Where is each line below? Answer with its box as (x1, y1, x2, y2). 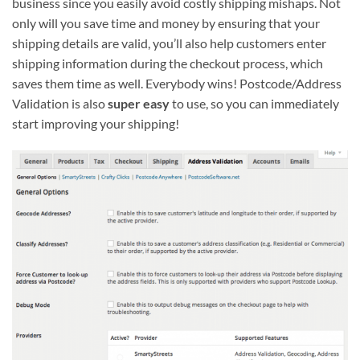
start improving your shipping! (12, 116, 179, 132)
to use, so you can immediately (170, 96, 339, 112)
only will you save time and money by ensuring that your (12, 15, 320, 31)
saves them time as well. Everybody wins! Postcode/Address (12, 76, 342, 92)
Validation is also (12, 96, 108, 112)
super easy (108, 96, 170, 112)
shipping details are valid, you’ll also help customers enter (12, 35, 326, 51)
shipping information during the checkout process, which (12, 55, 323, 72)
